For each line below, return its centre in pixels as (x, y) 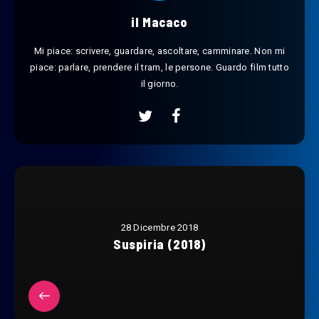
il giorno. (159, 84)
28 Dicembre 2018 (159, 228)
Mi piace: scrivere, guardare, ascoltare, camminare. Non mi (159, 51)
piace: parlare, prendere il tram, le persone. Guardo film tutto (159, 68)
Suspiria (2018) (159, 245)
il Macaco (159, 22)
